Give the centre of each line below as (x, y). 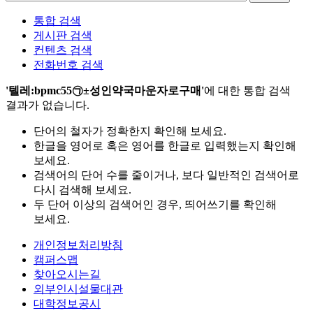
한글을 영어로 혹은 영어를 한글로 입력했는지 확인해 (165, 146)
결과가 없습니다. (48, 105)
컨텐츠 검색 (63, 50)
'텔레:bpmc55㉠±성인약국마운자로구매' (105, 91)
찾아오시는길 (67, 275)
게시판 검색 (63, 36)
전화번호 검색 (68, 65)
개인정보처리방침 (78, 245)
